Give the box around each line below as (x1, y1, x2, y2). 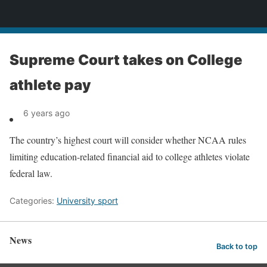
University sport (57, 195, 118, 206)
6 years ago (23, 108, 70, 118)
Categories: (10, 195, 57, 206)
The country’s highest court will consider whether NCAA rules (10, 133, 246, 146)
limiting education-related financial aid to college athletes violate (10, 150, 250, 163)
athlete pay (10, 76, 91, 94)
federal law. (10, 167, 52, 179)
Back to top (216, 241, 257, 251)
